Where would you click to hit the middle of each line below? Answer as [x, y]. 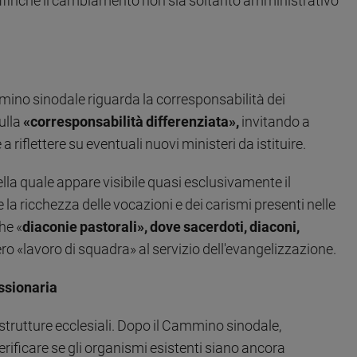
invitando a [275, 122]
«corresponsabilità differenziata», [131, 122]
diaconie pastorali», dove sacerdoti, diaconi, [161, 227]
